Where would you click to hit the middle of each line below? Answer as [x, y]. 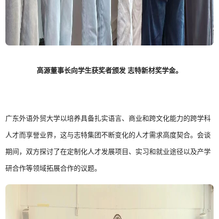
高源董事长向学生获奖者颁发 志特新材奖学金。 [109, 71]
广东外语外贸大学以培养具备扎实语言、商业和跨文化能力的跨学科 [108, 119]
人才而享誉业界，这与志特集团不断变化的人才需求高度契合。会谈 [108, 135]
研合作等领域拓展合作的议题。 [54, 168]
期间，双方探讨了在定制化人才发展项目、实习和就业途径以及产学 [108, 152]
